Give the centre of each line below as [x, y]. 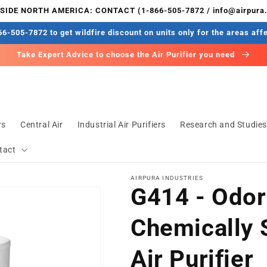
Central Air [42, 124]
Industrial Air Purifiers [122, 124]
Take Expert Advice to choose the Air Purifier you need [127, 55]
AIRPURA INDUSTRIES [167, 178]
